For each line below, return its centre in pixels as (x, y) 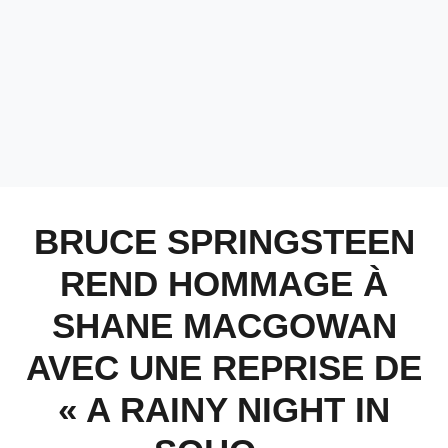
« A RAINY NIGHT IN (224, 409)
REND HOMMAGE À (224, 283)
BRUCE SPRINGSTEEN (224, 241)
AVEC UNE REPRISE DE (224, 367)
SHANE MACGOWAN (224, 325)
